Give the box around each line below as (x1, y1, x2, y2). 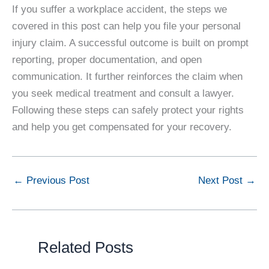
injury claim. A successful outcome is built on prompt (12, 37, 249, 49)
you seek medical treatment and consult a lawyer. (12, 88, 234, 100)
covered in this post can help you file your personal (12, 20, 241, 32)
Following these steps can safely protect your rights (12, 104, 244, 116)
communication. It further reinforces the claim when (12, 71, 243, 83)
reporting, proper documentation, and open (12, 54, 202, 66)
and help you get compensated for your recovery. (12, 121, 235, 133)
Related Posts (37, 238, 133, 257)
